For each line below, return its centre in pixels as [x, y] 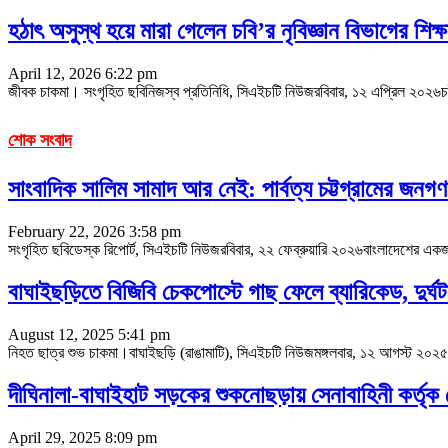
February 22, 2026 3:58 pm [94, 232]
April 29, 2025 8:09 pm [82, 437]
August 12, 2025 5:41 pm [89, 334]
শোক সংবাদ [40, 140]
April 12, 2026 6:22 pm [82, 74]
